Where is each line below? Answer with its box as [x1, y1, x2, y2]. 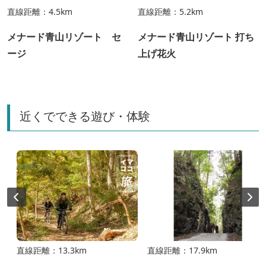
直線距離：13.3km [17, 244, 87, 256]
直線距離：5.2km [138, 5, 203, 17]
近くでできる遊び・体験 [20, 107, 150, 124]
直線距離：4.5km [7, 5, 72, 17]
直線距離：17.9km [147, 244, 217, 256]
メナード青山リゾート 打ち [138, 30, 254, 43]
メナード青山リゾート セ [7, 30, 121, 43]
